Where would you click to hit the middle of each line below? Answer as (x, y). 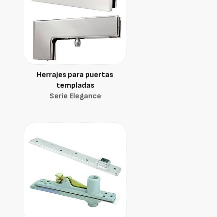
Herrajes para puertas (75, 75)
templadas (75, 85)
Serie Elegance (75, 96)
